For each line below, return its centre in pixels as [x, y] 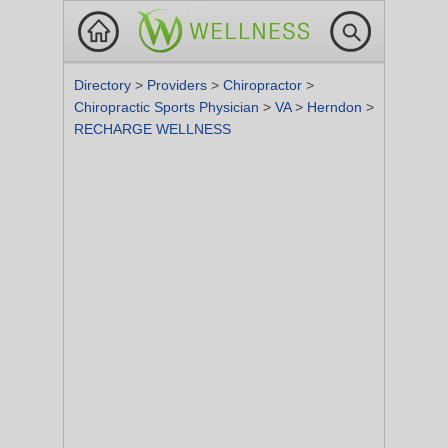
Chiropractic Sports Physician [168, 107]
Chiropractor [264, 85]
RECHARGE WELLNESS [152, 129]
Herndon [336, 107]
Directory [104, 85]
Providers [179, 85]
